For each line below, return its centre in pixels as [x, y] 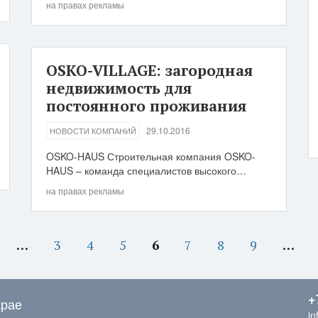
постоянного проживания [146, 106]
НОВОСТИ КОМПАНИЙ [93, 131]
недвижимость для [119, 88]
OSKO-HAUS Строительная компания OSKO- [151, 156]
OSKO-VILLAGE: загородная [149, 70]
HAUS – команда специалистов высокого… [146, 170]
